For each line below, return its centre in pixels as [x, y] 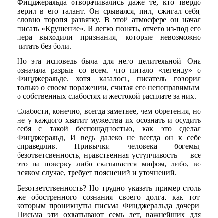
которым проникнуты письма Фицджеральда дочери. [109, 205]
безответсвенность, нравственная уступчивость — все [109, 155]
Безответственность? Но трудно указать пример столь [109, 188]
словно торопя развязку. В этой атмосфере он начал [109, 19]
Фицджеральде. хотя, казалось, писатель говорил [109, 79]
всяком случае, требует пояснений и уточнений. [97, 173]
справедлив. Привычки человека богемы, [109, 146]
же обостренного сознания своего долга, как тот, [109, 197]
